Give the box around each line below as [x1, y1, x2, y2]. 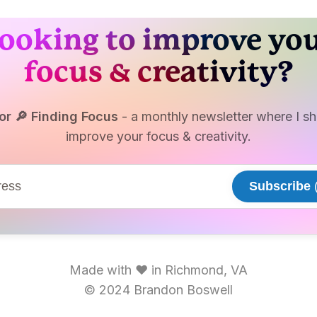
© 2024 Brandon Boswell [84, 282, 233, 298]
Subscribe [249, 179, 311, 194]
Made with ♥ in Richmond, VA [69, 263, 248, 278]
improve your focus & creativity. [66, 129, 251, 144]
